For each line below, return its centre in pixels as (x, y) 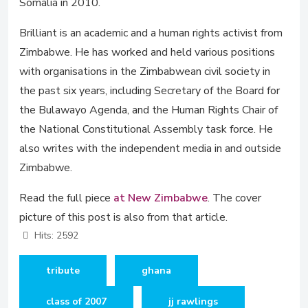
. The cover (234, 198)
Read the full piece (66, 198)
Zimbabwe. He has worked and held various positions (147, 52)
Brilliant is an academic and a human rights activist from (151, 33)
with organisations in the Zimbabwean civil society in (145, 71)
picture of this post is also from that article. (123, 217)
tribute (63, 271)
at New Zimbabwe (161, 198)
